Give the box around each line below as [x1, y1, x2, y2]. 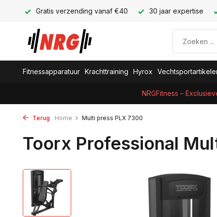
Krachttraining [85, 67, 128, 76]
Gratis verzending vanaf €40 [34, 7, 128, 15]
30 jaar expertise [147, 7, 203, 15]
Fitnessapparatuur [23, 67, 80, 76]
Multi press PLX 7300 [82, 114, 143, 122]
